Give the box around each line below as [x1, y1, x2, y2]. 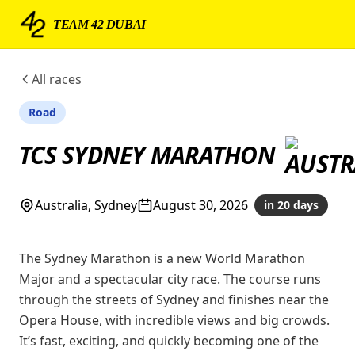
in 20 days [264, 197, 319, 212]
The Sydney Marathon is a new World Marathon [19, 250, 305, 267]
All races [32, 71, 82, 88]
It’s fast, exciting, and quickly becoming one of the [19, 332, 319, 349]
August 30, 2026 [153, 197, 248, 214]
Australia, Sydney [35, 197, 137, 214]
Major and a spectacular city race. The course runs [19, 270, 321, 288]
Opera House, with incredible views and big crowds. [19, 311, 330, 329]
